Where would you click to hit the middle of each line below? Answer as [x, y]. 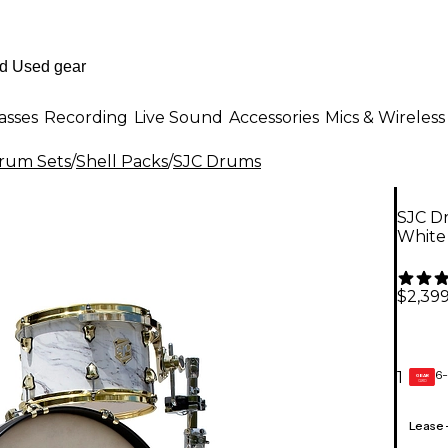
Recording [86, 117]
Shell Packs [122, 161]
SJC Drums [217, 161]
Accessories [274, 117]
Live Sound [178, 117]
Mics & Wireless [385, 117]
